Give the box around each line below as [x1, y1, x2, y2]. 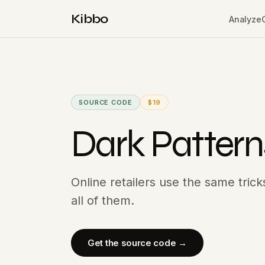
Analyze [228, 14, 261, 24]
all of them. [71, 193, 134, 208]
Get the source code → [88, 237, 187, 248]
